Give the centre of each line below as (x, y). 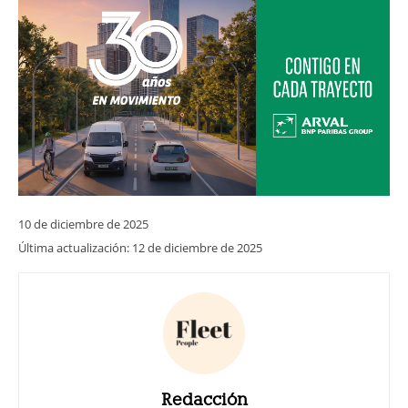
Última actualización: (75, 247)
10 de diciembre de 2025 (83, 224)
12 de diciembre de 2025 (197, 247)
